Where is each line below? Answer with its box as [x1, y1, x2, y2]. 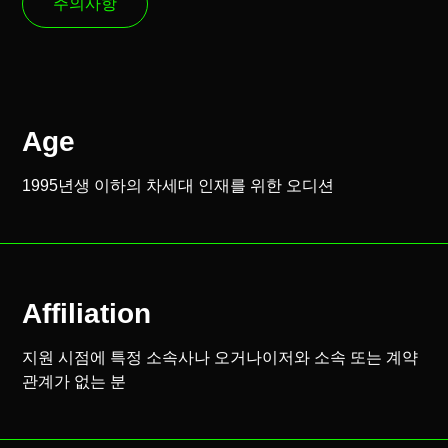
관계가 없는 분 [22, 372, 127, 390]
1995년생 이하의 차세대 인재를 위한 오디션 [22, 177, 335, 195]
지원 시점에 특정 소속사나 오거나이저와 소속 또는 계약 [22, 348, 419, 366]
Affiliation [22, 297, 152, 329]
